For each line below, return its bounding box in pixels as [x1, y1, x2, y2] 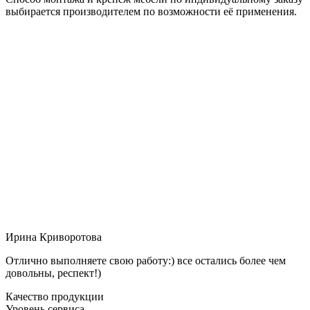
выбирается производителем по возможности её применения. [6, 5, 297, 17]
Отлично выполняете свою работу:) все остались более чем [6, 254, 286, 266]
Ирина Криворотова [6, 230, 102, 243]
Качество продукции [6, 290, 104, 302]
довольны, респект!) [6, 266, 101, 279]
